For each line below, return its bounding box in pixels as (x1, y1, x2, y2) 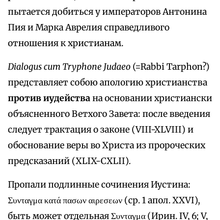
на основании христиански (90, 93, 212, 104)
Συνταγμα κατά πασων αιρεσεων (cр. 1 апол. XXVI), (8, 195, 200, 206)
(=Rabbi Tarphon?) (133, 61, 210, 73)
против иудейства (8, 93, 90, 104)
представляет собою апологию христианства (8, 77, 207, 88)
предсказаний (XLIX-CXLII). (8, 156, 131, 167)
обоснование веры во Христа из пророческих (8, 140, 205, 151)
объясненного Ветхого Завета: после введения (8, 109, 210, 120)
